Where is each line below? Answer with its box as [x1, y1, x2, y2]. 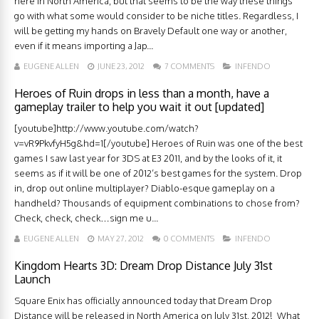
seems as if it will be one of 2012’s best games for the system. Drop [14, 167, 302, 179]
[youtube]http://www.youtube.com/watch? [14, 122, 199, 135]
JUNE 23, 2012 [98, 61, 145, 72]
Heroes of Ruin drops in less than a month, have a [14, 86, 269, 101]
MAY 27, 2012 [98, 234, 144, 244]
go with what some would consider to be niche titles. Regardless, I [14, 10, 298, 22]
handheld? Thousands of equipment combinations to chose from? [14, 197, 300, 209]
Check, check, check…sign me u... [14, 212, 158, 224]
